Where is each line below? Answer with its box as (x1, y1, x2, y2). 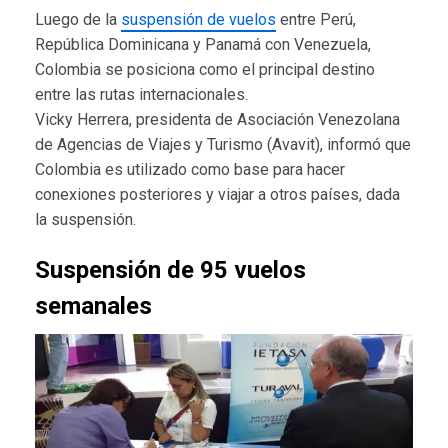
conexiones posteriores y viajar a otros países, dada (35, 185, 400, 205)
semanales (35, 292, 152, 321)
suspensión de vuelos (121, 10, 276, 30)
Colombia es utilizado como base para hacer (35, 160, 345, 180)
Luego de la (35, 10, 121, 30)
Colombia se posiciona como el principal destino (35, 60, 375, 80)
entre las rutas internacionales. (35, 85, 248, 105)
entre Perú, (276, 10, 356, 30)
